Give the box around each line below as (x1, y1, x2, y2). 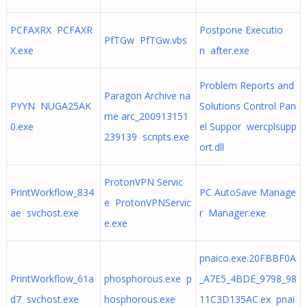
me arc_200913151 (103, 110, 188, 123)
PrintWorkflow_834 (10, 186, 94, 199)
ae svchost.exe (10, 206, 79, 219)
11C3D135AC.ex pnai (199, 293, 295, 306)
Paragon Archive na (103, 89, 191, 102)
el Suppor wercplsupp (199, 120, 297, 133)
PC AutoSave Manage (199, 186, 296, 199)
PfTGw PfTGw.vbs (103, 34, 187, 47)
